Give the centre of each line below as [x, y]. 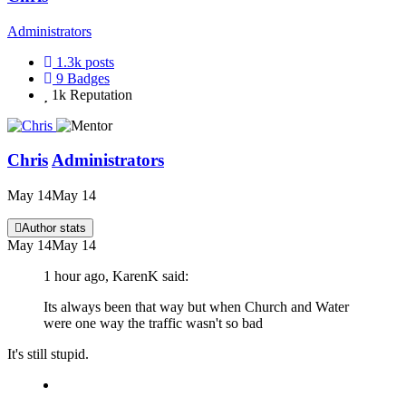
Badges [88, 78]
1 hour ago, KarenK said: [116, 276]
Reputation [101, 94]
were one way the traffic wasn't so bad [153, 324]
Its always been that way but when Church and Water [196, 307]
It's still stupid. [48, 354]
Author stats [54, 228]
